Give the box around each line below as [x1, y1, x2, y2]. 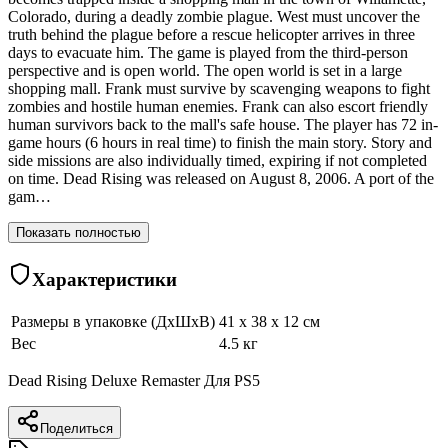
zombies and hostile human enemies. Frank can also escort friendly [8, 98, 428, 116]
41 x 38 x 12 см [219, 312, 320, 330]
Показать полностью [16, 225, 141, 241]
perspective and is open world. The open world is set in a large [8, 62, 402, 80]
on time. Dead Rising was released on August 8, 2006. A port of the [8, 170, 434, 188]
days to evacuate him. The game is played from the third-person [8, 44, 408, 62]
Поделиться [40, 420, 113, 436]
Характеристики [32, 268, 177, 290]
